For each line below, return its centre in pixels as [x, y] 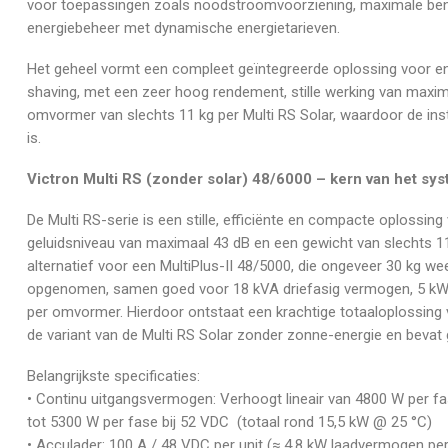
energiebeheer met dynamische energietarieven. [183, 27]
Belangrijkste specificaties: [113, 375]
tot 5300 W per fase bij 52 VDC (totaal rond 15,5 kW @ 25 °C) [229, 421]
